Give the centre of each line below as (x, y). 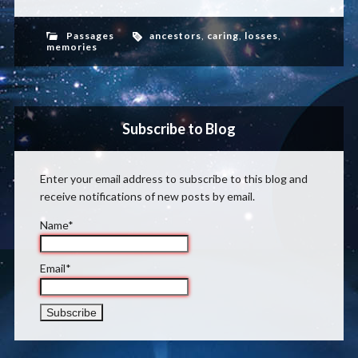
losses (261, 36)
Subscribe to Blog (179, 129)
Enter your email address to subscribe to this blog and (173, 179)
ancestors (175, 36)
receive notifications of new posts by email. (147, 196)
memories (72, 47)
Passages (90, 36)
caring (223, 36)
